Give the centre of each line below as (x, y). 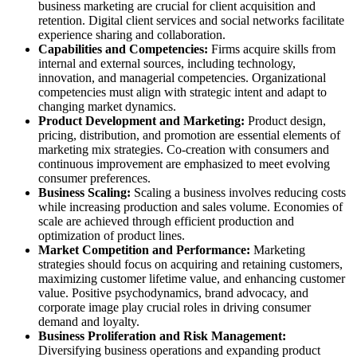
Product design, (285, 121)
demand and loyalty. (89, 322)
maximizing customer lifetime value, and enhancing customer (192, 279)
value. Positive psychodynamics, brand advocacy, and (173, 293)
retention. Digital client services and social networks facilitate (191, 21)
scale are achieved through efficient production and (166, 222)
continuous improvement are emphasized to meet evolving (184, 164)
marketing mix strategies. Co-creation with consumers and (184, 150)
